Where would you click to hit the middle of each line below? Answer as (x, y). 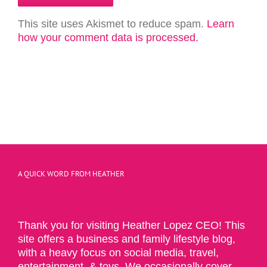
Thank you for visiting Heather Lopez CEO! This (131, 225)
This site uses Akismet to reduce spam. (112, 24)
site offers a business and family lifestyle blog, (127, 239)
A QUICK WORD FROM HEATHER (71, 173)
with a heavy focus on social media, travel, (118, 252)
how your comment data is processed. (108, 37)
